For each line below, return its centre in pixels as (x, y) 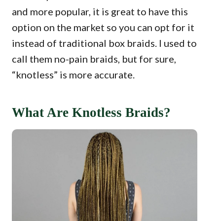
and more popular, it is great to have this (100, 11)
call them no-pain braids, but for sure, (94, 59)
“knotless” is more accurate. (73, 74)
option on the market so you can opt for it (103, 27)
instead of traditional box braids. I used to (104, 43)
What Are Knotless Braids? (91, 112)
